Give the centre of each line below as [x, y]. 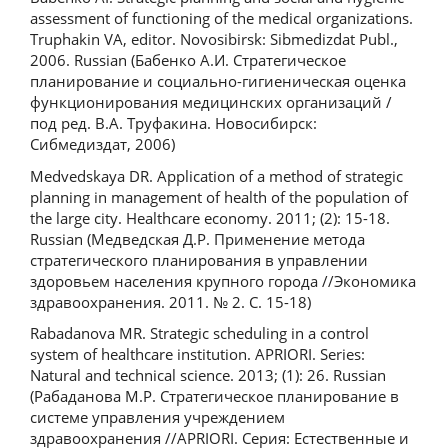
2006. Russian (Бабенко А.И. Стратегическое [188, 60]
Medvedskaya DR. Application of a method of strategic [216, 175]
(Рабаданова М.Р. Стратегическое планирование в [214, 396]
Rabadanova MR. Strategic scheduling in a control [199, 333]
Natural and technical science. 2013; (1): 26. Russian [208, 375]
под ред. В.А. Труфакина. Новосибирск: [173, 123]
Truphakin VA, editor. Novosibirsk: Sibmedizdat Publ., [214, 39]
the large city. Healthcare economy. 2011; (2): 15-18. [210, 217]
